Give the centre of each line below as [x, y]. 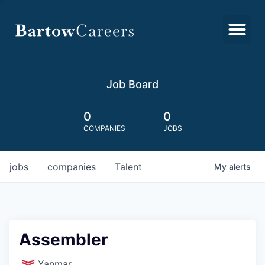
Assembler [63, 240]
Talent [128, 167]
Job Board [132, 84]
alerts [240, 167]
